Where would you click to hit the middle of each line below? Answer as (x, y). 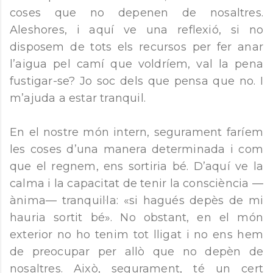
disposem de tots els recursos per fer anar (136, 47)
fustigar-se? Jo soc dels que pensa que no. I (136, 81)
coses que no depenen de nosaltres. (136, 13)
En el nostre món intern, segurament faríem (136, 133)
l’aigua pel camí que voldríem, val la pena (136, 64)
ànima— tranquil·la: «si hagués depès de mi (136, 201)
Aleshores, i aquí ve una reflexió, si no (136, 30)
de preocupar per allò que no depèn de (136, 252)
